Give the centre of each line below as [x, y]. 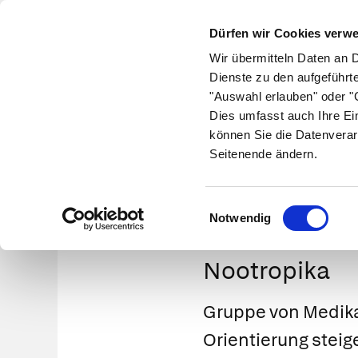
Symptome [205, 107]
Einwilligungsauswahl [265, 208]
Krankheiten [112, 107]
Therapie [287, 107]
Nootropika [266, 271]
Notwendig [241, 218]
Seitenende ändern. [264, 154]
